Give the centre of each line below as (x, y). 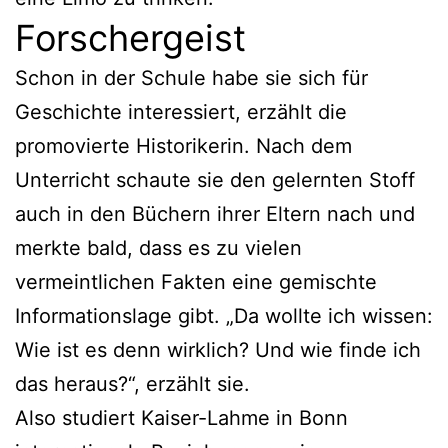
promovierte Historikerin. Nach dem (183, 145)
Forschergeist (130, 37)
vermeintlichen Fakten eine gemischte (196, 281)
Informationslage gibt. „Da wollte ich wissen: (224, 315)
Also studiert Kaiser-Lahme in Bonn (181, 417)
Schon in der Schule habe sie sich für (191, 77)
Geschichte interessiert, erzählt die (181, 111)
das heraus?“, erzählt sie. (132, 383)
